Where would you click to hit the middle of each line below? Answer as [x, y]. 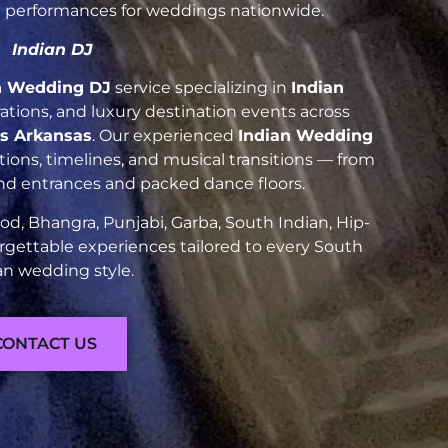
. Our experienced [165, 136]
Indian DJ [52, 49]
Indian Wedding [305, 136]
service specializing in [201, 88]
